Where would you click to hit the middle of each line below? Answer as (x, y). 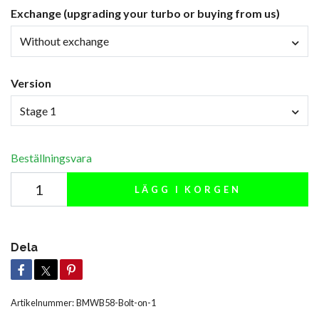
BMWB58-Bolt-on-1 (116, 303)
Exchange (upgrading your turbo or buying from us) (145, 14)
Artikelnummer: (42, 303)
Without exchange (64, 41)
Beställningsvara (51, 158)
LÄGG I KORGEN (188, 190)
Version (31, 83)
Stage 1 (38, 111)
